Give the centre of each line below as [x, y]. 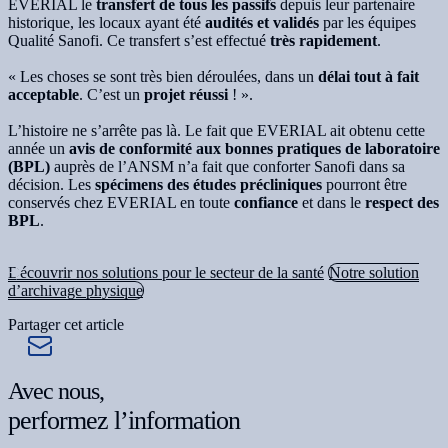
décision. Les [51, 185]
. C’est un [111, 95]
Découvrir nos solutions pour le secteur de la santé [166, 273]
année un [38, 149]
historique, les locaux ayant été [106, 23]
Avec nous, [56, 391]
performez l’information [124, 420]
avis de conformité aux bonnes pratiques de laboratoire [254, 149]
